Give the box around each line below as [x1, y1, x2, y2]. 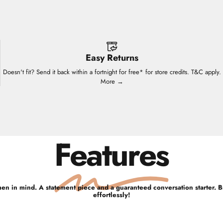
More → [100, 77, 123, 87]
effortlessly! [93, 190, 130, 200]
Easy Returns [85, 51, 138, 65]
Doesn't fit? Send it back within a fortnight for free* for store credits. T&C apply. [2, 67, 221, 77]
